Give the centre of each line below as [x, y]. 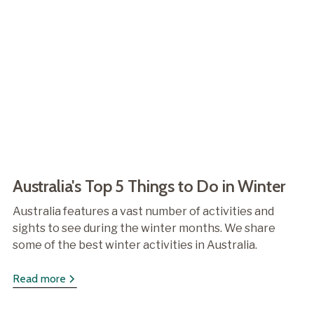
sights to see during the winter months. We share [144, 228]
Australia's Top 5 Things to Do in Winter [149, 186]
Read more [39, 278]
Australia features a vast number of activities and [143, 211]
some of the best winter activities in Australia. [135, 245]
